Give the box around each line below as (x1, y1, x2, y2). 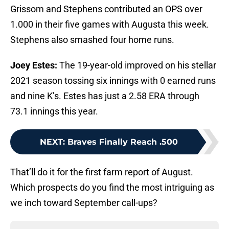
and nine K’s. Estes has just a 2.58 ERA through (10, 90, 199, 102)
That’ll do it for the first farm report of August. (10, 167, 193, 178)
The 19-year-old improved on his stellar (59, 60, 216, 71)
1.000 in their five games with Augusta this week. (10, 19, 209, 30)
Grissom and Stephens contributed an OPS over (10, 4, 202, 15)
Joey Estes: (10, 60, 59, 71)
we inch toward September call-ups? (10, 197, 157, 209)
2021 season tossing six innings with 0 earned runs (10, 75, 216, 86)
